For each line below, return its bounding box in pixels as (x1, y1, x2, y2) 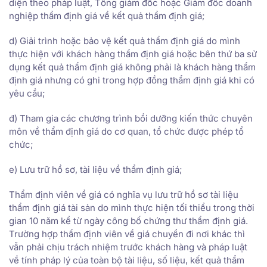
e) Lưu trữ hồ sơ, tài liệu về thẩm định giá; (9, 163, 182, 175)
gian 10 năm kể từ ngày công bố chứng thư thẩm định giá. (9, 215, 248, 226)
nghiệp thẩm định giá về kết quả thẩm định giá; (9, 10, 205, 21)
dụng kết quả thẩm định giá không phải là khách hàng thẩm (9, 61, 256, 73)
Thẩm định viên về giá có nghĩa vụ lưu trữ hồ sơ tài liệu (9, 188, 238, 200)
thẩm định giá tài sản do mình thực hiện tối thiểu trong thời (9, 201, 254, 213)
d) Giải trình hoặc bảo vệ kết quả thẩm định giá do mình (9, 35, 240, 46)
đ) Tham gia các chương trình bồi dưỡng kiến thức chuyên (9, 112, 253, 124)
